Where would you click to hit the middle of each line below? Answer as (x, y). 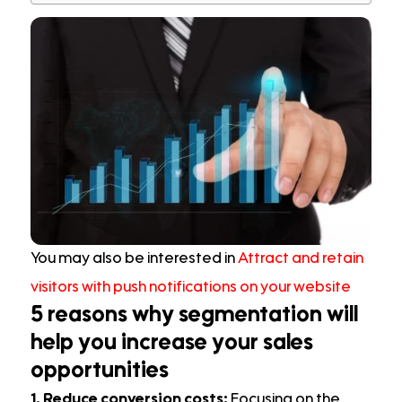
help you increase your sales (172, 343)
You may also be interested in (134, 259)
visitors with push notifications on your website (191, 288)
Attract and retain (301, 259)
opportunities (100, 371)
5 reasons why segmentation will (194, 315)
